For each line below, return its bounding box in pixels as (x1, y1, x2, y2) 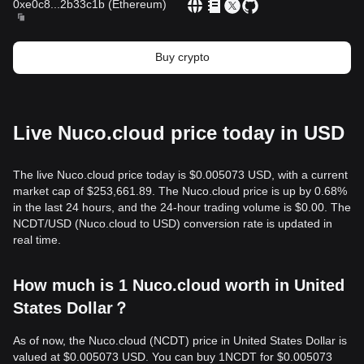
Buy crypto (154, 50, 210, 63)
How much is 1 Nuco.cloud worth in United (13, 276, 344, 294)
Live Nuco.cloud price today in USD (13, 122, 344, 144)
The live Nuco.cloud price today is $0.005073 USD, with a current (13, 168, 348, 181)
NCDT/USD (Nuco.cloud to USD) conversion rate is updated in (13, 217, 332, 230)
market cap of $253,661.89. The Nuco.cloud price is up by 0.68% (13, 184, 347, 197)
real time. (13, 233, 61, 246)
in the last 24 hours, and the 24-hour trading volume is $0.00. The (13, 201, 351, 214)
